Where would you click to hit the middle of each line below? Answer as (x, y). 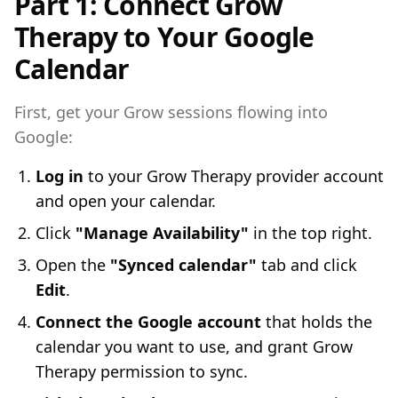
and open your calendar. (126, 201)
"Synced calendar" (183, 265)
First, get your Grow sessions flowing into (171, 112)
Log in (60, 176)
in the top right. (310, 233)
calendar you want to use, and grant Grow (194, 346)
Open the (73, 265)
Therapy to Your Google (164, 37)
